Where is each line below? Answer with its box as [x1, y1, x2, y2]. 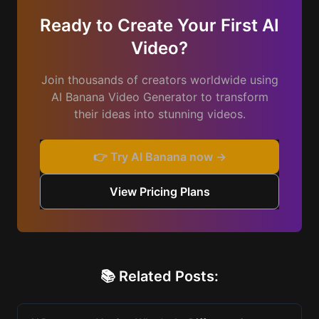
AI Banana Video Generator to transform [51, 90, 268, 104]
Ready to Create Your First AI [40, 15, 279, 36]
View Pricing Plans [109, 184, 210, 199]
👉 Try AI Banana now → [93, 150, 226, 164]
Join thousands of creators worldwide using [41, 73, 278, 87]
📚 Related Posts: [100, 268, 219, 285]
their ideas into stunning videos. [73, 107, 246, 121]
